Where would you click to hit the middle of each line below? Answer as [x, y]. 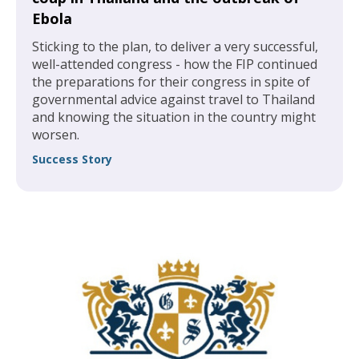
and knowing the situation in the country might [174, 117]
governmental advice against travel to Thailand [173, 99]
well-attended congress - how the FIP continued [175, 64]
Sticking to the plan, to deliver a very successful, [175, 46]
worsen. [56, 135]
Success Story [72, 159]
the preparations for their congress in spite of [171, 82]
